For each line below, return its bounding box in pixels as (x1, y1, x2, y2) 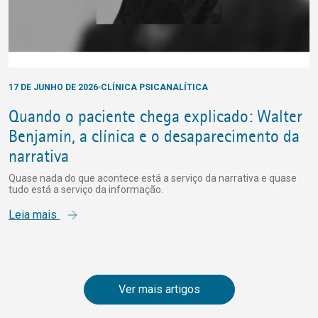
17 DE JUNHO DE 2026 (9, 82, 98, 92)
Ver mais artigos (118, 282, 200, 296)
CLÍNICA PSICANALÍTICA (101, 82, 208, 92)
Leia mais (9, 207, 60, 221)
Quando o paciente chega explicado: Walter (9, 106, 302, 127)
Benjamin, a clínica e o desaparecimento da (9, 126, 300, 147)
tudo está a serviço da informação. (9, 183, 163, 195)
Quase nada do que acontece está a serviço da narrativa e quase (9, 172, 297, 184)
